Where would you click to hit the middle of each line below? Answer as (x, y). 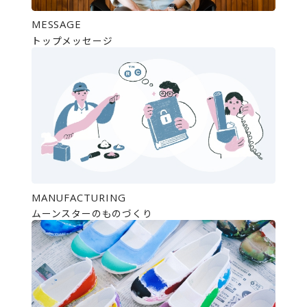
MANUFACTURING (78, 197)
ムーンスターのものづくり (92, 214)
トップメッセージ (72, 40)
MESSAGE (56, 24)
